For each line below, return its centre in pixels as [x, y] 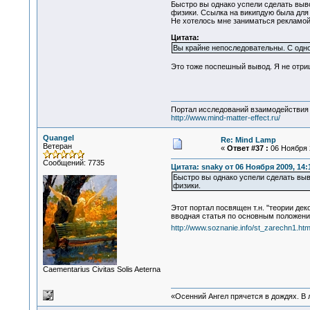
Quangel [58, 138]
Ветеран [57, 146]
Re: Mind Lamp [248, 140]
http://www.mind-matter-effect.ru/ [225, 118]
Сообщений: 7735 [73, 163]
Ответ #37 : [247, 148]
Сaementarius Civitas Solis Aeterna [101, 269]
